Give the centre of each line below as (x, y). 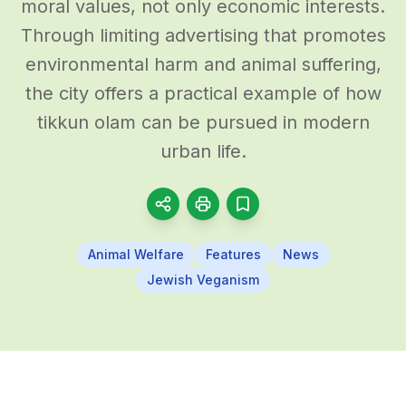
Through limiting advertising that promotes (203, 35)
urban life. (203, 151)
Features (233, 254)
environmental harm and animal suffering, (203, 64)
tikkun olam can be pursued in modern (203, 122)
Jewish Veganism (203, 279)
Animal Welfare (135, 254)
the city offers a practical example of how (203, 93)
